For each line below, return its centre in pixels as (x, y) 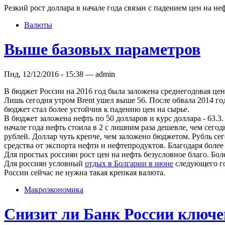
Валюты (38, 25)
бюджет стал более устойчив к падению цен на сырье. (97, 109)
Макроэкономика (54, 189)
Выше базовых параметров (102, 49)
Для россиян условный (44, 163)
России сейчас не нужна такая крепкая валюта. (85, 172)
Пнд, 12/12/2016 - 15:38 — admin (60, 74)
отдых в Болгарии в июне (129, 163)
